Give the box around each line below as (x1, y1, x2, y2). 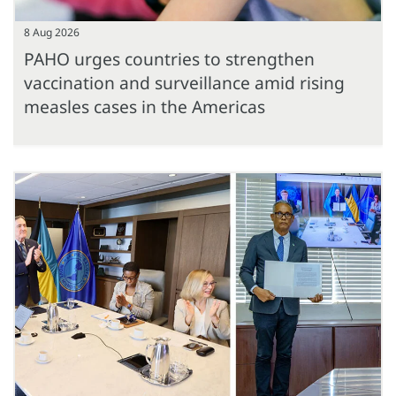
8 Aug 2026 (24, 25, 80, 41)
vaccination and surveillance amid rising (24, 71, 345, 95)
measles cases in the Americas (24, 95, 265, 119)
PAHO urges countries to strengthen (24, 47, 315, 72)
